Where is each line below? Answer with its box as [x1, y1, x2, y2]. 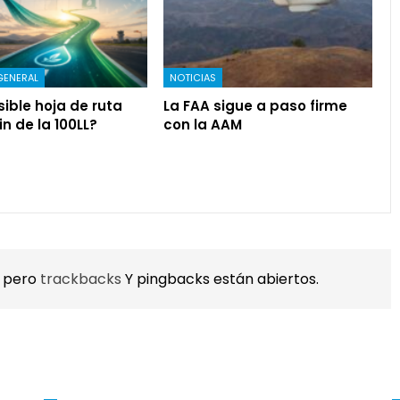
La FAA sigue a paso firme [163, 96, 348, 115]
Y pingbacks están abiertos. [124, 268, 319, 289]
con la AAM [163, 114, 243, 134]
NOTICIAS [170, 70, 217, 85]
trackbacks [39, 268, 125, 289]
